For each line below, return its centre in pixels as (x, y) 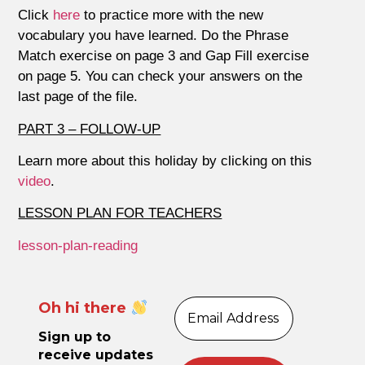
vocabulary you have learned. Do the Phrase (154, 36)
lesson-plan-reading (78, 245)
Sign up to (75, 337)
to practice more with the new (172, 15)
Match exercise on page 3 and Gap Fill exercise (164, 56)
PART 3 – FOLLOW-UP (90, 129)
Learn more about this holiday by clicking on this (165, 161)
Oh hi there (85, 308)
